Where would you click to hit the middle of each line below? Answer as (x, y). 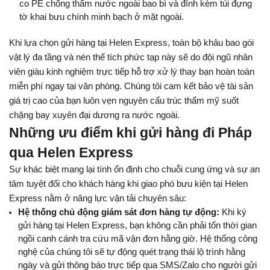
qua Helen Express (71, 153)
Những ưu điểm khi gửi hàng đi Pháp (130, 133)
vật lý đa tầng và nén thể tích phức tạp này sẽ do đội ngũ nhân (131, 58)
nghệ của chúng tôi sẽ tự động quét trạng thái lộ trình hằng (132, 252)
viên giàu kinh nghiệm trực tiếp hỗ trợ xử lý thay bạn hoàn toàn (132, 72)
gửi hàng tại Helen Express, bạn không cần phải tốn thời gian (137, 226)
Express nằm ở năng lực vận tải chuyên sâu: (98, 199)
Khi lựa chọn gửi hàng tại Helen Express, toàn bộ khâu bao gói (131, 43)
